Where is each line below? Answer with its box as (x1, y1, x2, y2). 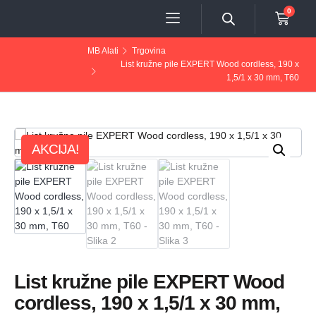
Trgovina (131, 46, 166, 56)
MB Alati (87, 46, 119, 56)
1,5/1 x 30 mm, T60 (226, 73, 299, 83)
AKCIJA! (32, 142, 78, 157)
